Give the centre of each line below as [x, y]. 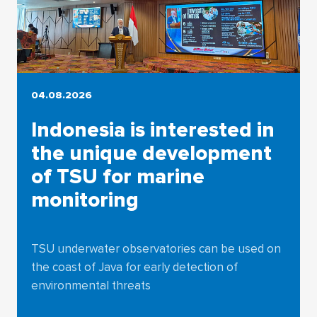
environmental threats [91, 285]
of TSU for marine [117, 177]
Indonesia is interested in [152, 130]
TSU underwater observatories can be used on [156, 248]
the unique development [151, 153]
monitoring [85, 200]
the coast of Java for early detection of [134, 267]
